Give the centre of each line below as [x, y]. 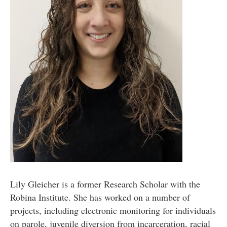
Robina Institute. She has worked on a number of [100, 197]
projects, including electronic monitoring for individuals [113, 210]
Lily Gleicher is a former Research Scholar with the [105, 184]
